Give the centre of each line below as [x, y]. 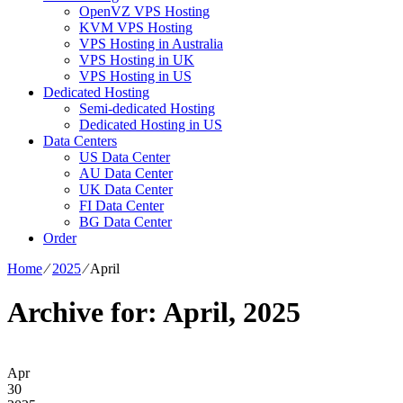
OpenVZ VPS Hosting [144, 11]
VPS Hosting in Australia [151, 43]
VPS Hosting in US [135, 76]
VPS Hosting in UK [137, 59]
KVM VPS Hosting [136, 27]
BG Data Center [125, 221]
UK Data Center [126, 189]
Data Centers [80, 140]
